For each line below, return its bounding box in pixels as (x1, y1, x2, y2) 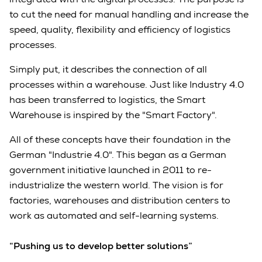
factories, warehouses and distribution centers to (9, 194, 230, 206)
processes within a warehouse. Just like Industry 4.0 (9, 78, 244, 91)
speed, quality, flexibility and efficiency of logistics (9, 23, 230, 36)
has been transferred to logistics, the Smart (9, 93, 205, 106)
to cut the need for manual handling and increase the (9, 8, 249, 20)
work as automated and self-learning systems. (9, 209, 219, 222)
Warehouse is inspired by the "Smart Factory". (9, 108, 217, 121)
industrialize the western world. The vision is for (9, 178, 223, 191)
